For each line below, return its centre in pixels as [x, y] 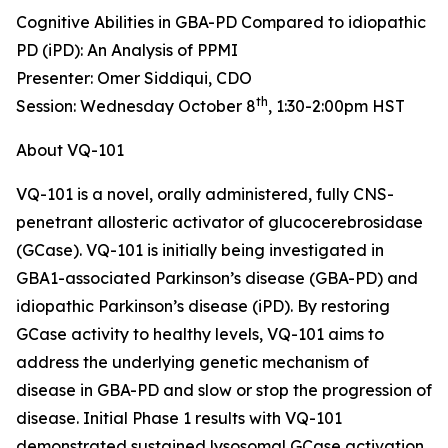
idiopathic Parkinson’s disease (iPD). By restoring [203, 306]
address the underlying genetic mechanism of [192, 362]
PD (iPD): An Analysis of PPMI [127, 50]
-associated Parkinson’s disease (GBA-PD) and [238, 278]
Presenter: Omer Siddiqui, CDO [134, 78]
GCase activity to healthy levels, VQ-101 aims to [200, 334]
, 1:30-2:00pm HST [336, 106]
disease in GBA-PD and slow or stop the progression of [224, 390]
